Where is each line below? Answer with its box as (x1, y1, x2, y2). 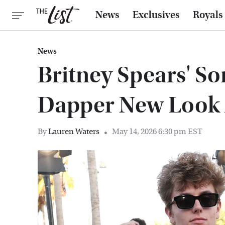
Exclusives (133, 9, 180, 21)
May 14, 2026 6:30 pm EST (112, 127, 202, 136)
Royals (193, 9, 223, 21)
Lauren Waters (48, 127, 99, 136)
